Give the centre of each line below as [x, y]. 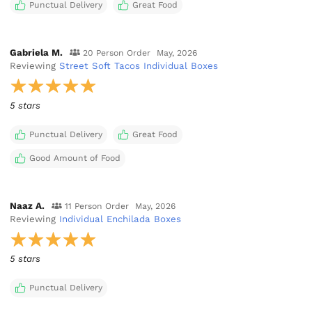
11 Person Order [96, 206]
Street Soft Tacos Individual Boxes [139, 65]
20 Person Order [116, 53]
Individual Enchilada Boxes [120, 219]
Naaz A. [28, 206]
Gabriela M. [37, 52]
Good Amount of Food [75, 158]
